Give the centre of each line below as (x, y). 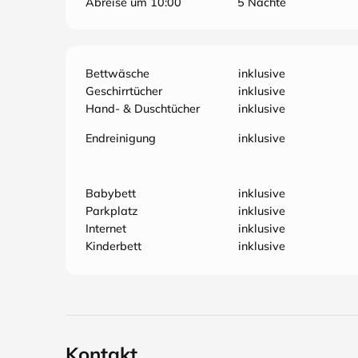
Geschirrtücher (124, 91)
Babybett (111, 193)
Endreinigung (121, 138)
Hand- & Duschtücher (143, 109)
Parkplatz (111, 211)
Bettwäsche (117, 74)
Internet (106, 229)
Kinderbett (113, 246)
